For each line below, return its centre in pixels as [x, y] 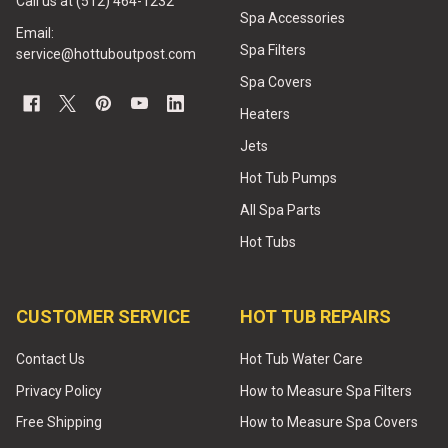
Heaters [265, 113]
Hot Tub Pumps [288, 177]
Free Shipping [59, 422]
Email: [35, 32]
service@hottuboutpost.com [106, 53]
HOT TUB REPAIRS [315, 316]
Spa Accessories [292, 17]
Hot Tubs [268, 241]
